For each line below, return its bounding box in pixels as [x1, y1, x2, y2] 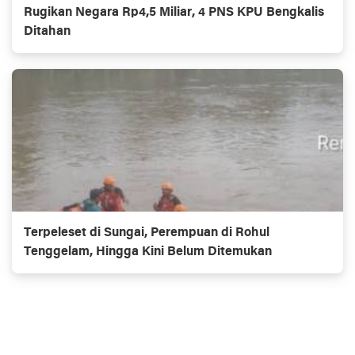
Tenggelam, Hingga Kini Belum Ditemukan [24, 246, 272, 259]
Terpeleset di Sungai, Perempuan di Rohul [24, 227, 269, 240]
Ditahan [24, 25, 71, 39]
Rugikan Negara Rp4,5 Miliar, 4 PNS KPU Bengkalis [24, 6, 324, 20]
